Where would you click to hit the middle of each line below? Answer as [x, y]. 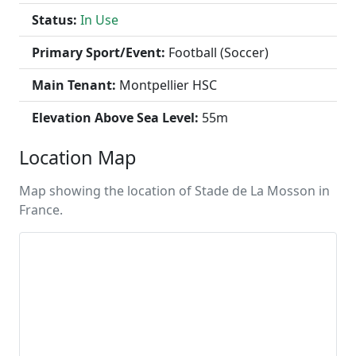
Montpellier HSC [166, 85]
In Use [99, 20]
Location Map [77, 157]
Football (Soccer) [217, 52]
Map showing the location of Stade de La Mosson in [174, 191]
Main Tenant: [74, 85]
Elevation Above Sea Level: [115, 118]
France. [41, 210]
